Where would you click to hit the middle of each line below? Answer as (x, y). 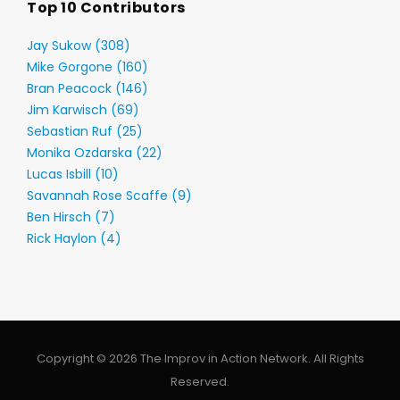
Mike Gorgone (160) (87, 67)
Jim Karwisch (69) (83, 110)
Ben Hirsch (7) (71, 217)
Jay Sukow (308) (79, 46)
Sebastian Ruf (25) (85, 131)
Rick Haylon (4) (74, 238)
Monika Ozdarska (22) (95, 153)
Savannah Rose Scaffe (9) (109, 196)
